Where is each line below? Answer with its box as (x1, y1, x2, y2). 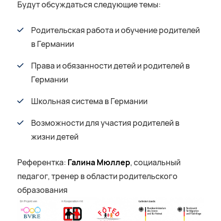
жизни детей (31, 132, 78, 143)
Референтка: (17, 157, 68, 168)
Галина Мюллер (68, 157, 130, 168)
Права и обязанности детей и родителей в (31, 61, 190, 72)
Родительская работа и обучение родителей (31, 25, 200, 36)
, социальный (130, 157, 181, 168)
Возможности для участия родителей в (31, 118, 180, 129)
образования (17, 185, 68, 196)
